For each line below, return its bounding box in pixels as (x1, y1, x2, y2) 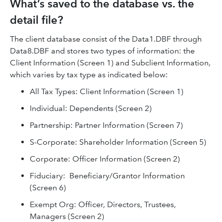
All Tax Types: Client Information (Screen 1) (30, 87, 183, 96)
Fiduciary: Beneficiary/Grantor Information (30, 171, 185, 180)
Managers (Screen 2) (30, 212, 104, 221)
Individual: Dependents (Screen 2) (30, 104, 152, 113)
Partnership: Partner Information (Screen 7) (30, 120, 183, 130)
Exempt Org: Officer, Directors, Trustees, (30, 200, 176, 209)
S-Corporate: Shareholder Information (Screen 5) (30, 137, 206, 147)
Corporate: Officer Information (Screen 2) (30, 154, 180, 164)
